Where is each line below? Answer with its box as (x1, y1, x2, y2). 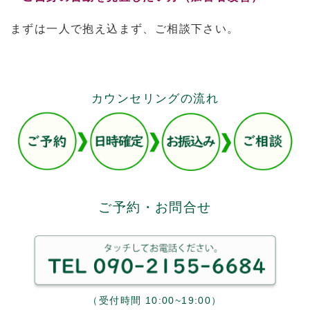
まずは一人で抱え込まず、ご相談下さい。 (10, 23, 243, 35)
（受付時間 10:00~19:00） (88, 294, 222, 306)
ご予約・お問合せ (98, 200, 212, 215)
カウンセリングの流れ (91, 92, 219, 105)
